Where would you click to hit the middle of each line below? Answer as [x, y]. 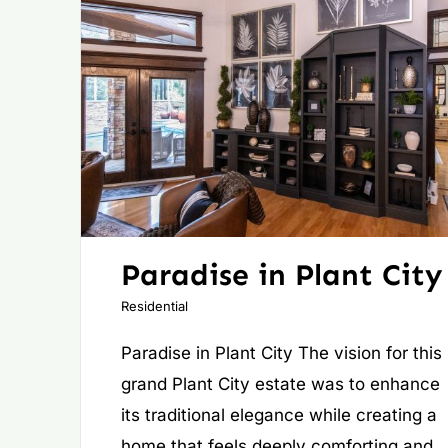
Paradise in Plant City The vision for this [281, 353]
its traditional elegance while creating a [278, 415]
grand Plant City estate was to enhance [280, 384]
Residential [154, 306]
